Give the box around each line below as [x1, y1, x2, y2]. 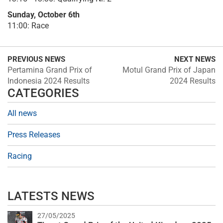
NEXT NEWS [174, 55, 216, 64]
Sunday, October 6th [7, 10, 80, 20]
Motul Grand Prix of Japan [122, 65, 216, 75]
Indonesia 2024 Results [7, 76, 90, 86]
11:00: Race [7, 21, 49, 31]
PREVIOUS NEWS [7, 55, 65, 64]
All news [7, 109, 37, 118]
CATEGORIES [7, 86, 79, 101]
